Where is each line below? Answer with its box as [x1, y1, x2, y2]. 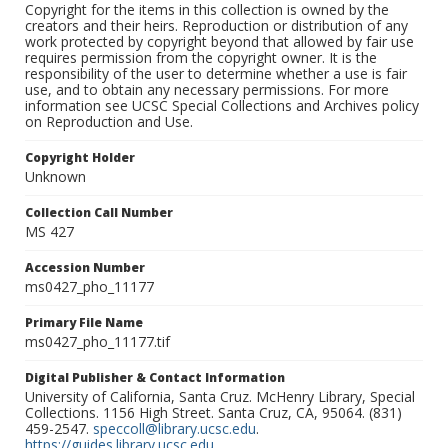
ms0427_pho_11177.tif [25, 332, 170, 352]
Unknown [25, 167, 86, 187]
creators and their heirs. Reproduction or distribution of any [25, 16, 408, 36]
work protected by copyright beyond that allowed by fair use [25, 32, 414, 52]
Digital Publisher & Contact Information [25, 369, 285, 387]
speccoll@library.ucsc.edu [93, 419, 256, 439]
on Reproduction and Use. [25, 112, 193, 132]
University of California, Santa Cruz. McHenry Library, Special [25, 387, 415, 407]
